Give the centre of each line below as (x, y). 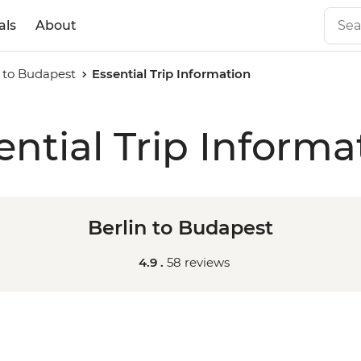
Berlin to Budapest (180, 228)
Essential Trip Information (172, 74)
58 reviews (198, 262)
